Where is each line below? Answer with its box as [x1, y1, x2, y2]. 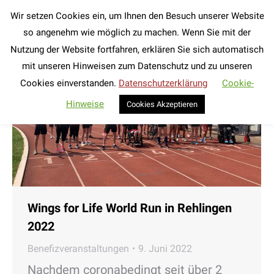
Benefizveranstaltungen [28, 242, 129, 254]
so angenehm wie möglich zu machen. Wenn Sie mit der [23, 27, 251, 39]
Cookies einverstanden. [20, 77, 119, 89]
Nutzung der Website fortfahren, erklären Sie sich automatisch [10, 43, 264, 55]
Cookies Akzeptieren [127, 99, 198, 109]
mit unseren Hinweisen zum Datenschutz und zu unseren [22, 61, 252, 72]
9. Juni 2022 [138, 242, 192, 254]
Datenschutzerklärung [119, 77, 207, 89]
